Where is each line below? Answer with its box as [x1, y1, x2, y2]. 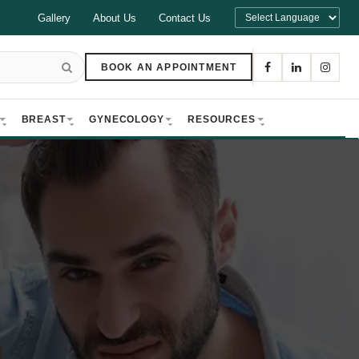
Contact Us [159, 11, 211, 24]
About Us [93, 11, 136, 24]
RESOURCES [188, 113, 256, 125]
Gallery [38, 11, 71, 24]
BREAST [21, 113, 66, 125]
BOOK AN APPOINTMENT [100, 61, 237, 73]
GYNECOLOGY [89, 113, 164, 125]
